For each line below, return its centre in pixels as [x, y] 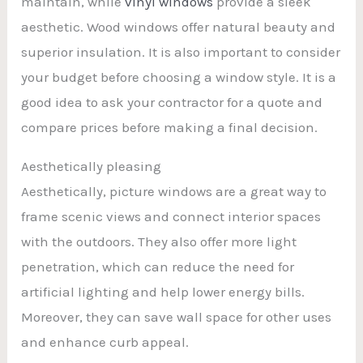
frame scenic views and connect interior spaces [171, 216]
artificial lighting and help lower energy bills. [163, 291]
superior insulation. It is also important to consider [181, 51]
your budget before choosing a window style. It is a [179, 77]
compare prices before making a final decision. [170, 127]
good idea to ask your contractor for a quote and [172, 102]
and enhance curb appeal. [105, 342]
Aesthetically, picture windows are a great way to [174, 191]
